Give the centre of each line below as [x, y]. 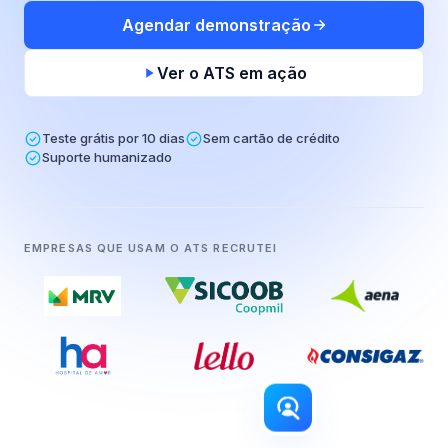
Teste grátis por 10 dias [113, 138]
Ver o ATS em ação [232, 73]
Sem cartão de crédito [271, 138]
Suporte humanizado [107, 157]
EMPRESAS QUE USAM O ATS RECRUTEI [151, 248]
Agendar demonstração [216, 25]
